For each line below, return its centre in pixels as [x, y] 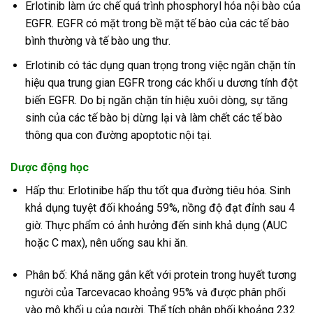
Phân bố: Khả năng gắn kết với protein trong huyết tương [160, 275]
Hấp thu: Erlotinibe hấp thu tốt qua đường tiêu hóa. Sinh [158, 190]
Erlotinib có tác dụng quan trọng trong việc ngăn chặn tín [160, 65]
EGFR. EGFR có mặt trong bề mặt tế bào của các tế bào [157, 24]
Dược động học [50, 167]
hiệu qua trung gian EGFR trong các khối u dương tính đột [161, 82]
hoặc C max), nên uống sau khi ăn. [106, 242]
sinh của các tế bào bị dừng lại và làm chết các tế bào [153, 117]
